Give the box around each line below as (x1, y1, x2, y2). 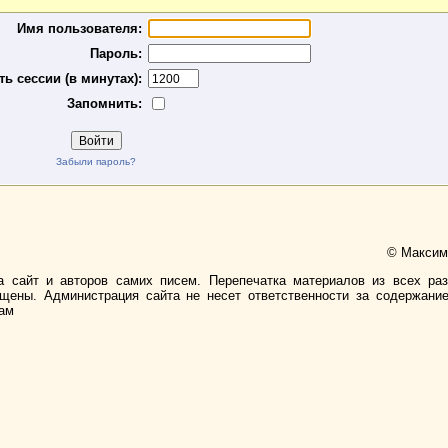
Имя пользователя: (17, 21, 143, 36)
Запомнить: (67, 96, 143, 111)
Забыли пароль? (56, 156, 137, 167)
